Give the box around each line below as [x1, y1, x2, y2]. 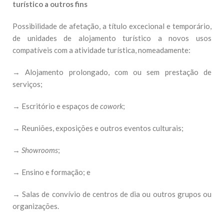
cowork [100, 101, 123, 110]
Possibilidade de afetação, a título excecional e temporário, [12, 21, 211, 30]
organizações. [12, 201, 59, 210]
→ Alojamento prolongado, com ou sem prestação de [12, 67, 211, 76]
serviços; [12, 79, 42, 88]
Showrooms [21, 145, 58, 154]
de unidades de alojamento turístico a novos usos [12, 33, 211, 42]
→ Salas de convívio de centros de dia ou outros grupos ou [12, 189, 211, 198]
